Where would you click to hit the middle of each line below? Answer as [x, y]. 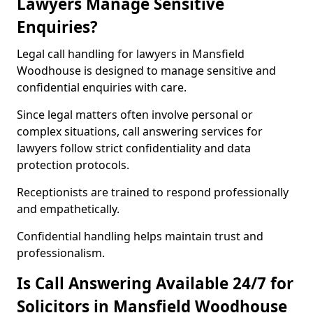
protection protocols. [73, 165]
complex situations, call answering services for [140, 131]
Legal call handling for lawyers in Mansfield [131, 54]
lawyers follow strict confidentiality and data [134, 148]
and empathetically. [68, 209]
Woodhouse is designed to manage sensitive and [146, 71]
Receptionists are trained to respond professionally [153, 192]
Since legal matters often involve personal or [135, 115]
